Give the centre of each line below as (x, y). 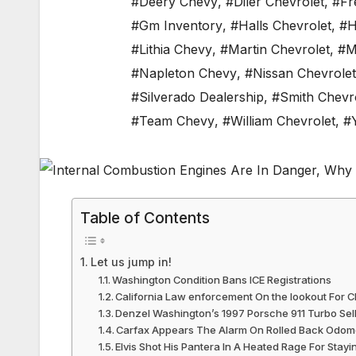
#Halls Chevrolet (281, 26)
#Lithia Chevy (172, 50)
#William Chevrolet (279, 121)
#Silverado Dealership (197, 97)
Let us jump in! (131, 262)
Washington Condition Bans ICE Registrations (222, 280)
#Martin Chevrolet (275, 50)
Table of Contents (145, 218)
